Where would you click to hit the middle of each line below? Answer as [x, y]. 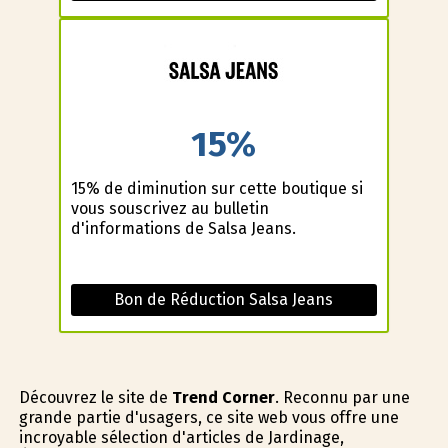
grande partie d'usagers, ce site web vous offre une [208, 418]
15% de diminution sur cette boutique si [216, 189]
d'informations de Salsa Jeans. [183, 229]
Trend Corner [223, 398]
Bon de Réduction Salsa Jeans [224, 300]
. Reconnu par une [342, 398]
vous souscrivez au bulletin [169, 209]
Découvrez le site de [95, 398]
